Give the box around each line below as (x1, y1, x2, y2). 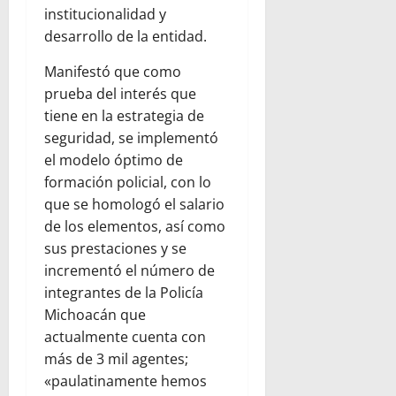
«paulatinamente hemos (44, 371, 207, 392)
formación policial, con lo (44, 172, 211, 193)
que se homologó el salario (44, 194, 225, 215)
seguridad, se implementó (44, 128, 218, 148)
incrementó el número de (44, 261, 215, 281)
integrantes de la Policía (44, 283, 203, 303)
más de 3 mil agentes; (44, 349, 188, 369)
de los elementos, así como (44, 217, 225, 237)
